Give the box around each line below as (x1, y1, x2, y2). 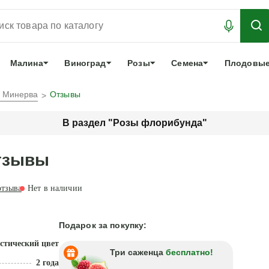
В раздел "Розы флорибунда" (62, 118, 207, 128)
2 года (35, 258, 59, 267)
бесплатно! (165, 247, 213, 257)
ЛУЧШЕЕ (95, 5, 144, 18)
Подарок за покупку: (58, 220, 147, 230)
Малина (10, 58, 43, 68)
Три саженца (109, 247, 166, 257)
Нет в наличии (28, 184, 82, 193)
